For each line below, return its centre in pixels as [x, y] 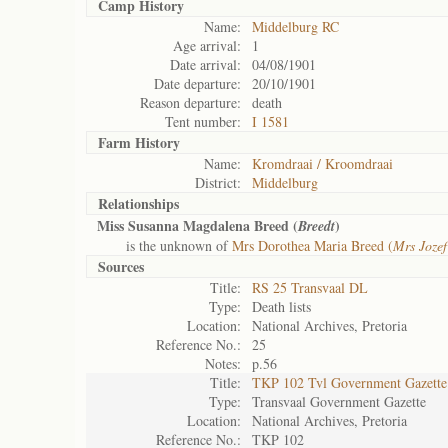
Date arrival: [205, 64]
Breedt [316, 226]
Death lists [281, 306]
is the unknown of [164, 245]
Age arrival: [207, 45]
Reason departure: [190, 102]
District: [218, 182]
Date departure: [197, 83]
